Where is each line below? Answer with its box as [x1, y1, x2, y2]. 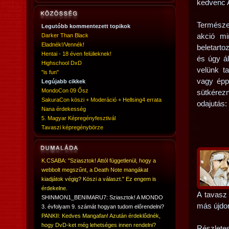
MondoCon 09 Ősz [41, 87, 88, 94]
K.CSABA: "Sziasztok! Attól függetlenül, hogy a [41, 157, 156, 164]
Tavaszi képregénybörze [41, 124, 103, 130]
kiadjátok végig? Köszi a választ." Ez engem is [41, 176, 156, 182]
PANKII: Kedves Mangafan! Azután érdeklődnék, [41, 213, 161, 219]
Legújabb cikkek [41, 78, 85, 84]
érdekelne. [41, 185, 67, 191]
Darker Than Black [41, 32, 88, 38]
